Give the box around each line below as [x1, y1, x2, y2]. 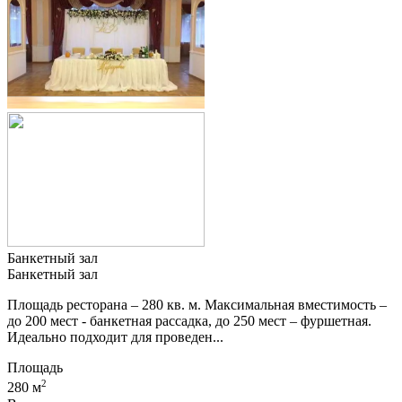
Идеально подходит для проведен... [7, 329, 223, 345]
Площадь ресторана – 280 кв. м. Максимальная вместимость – [7, 297, 387, 313]
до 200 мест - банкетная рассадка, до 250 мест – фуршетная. [7, 313, 371, 329]
